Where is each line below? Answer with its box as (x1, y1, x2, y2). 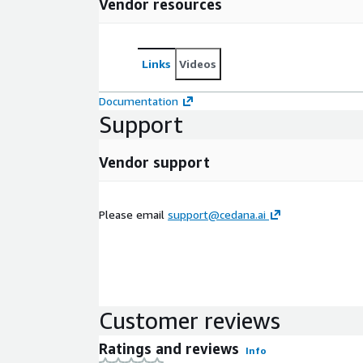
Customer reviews (99, 306, 280, 334)
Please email (99, 207, 168, 221)
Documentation (99, 93, 178, 108)
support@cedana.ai (168, 207, 266, 221)
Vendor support (99, 152, 210, 171)
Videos (179, 56, 216, 70)
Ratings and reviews (99, 339, 239, 357)
